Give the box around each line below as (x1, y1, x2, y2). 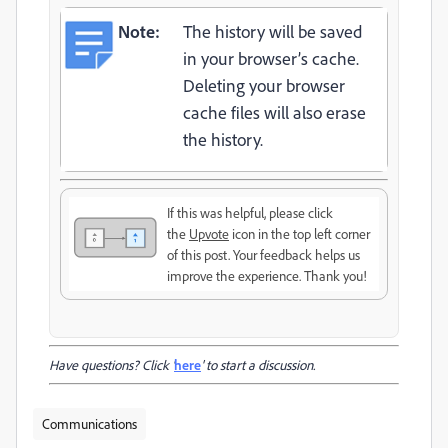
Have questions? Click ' (49, 356, 174, 374)
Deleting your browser (183, 74, 345, 97)
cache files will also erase (183, 101, 366, 124)
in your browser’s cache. (183, 47, 359, 70)
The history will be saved (183, 20, 362, 43)
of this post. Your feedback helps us (167, 246, 360, 264)
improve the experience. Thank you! (167, 267, 367, 285)
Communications (42, 415, 137, 433)
